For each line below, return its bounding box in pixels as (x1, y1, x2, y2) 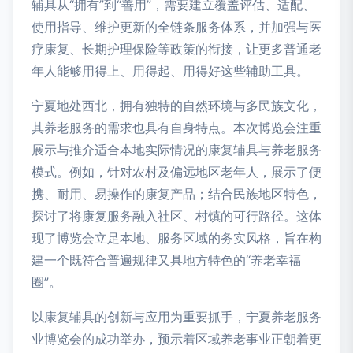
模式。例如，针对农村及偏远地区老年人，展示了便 (32, 163, 321, 180)
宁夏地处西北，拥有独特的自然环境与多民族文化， (32, 97, 321, 113)
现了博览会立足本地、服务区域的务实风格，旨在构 (32, 229, 321, 246)
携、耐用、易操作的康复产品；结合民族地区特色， (32, 185, 321, 202)
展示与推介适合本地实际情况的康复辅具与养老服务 (32, 141, 321, 158)
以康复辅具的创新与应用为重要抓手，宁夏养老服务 (32, 308, 321, 325)
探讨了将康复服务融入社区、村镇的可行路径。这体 (32, 207, 321, 224)
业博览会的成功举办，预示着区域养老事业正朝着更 (32, 330, 321, 347)
